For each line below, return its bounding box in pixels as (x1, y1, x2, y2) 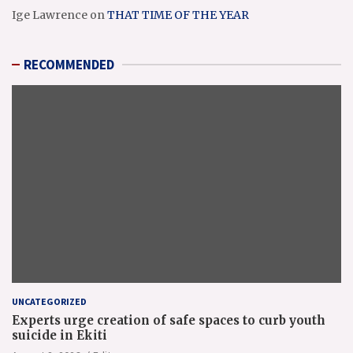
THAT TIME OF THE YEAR (107, 8, 249, 22)
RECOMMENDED (24, 56, 114, 73)
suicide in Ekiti (12, 327, 107, 343)
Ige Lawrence (12, 8, 87, 22)
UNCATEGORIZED (12, 295, 87, 307)
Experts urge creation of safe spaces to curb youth (12, 312, 325, 328)
